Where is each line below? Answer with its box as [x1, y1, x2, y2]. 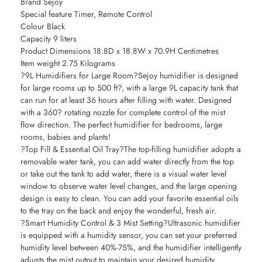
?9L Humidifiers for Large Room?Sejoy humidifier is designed [20, 69, 238, 81]
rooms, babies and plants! [20, 130, 111, 143]
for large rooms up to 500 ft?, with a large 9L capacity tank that [20, 81, 238, 94]
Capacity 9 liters [20, 32, 77, 44]
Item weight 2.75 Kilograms [20, 57, 115, 69]
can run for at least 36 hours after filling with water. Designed [20, 94, 232, 106]
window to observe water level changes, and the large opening [20, 180, 237, 192]
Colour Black [20, 20, 65, 32]
